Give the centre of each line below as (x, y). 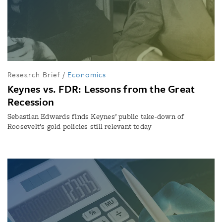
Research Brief (34, 75)
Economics (87, 75)
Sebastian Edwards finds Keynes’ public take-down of (96, 117)
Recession (31, 102)
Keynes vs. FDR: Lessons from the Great (101, 89)
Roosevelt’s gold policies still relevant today (80, 127)
